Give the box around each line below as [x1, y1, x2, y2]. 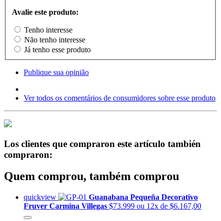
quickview [24, 193, 58, 202]
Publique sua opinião [24, 68, 89, 76]
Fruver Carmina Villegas [24, 202, 109, 211]
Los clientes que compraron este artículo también [4, 138, 201, 149]
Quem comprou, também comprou [4, 170, 179, 183]
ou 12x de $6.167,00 [137, 202, 201, 211]
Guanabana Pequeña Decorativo [89, 193, 198, 202]
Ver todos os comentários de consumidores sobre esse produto [24, 93, 216, 102]
